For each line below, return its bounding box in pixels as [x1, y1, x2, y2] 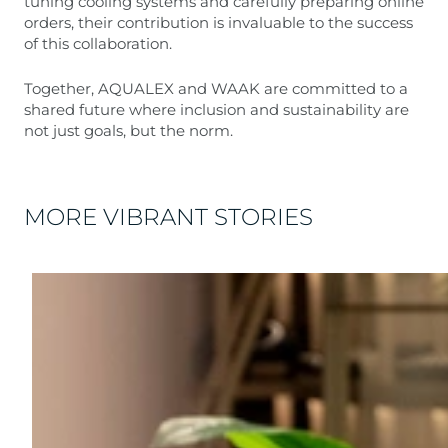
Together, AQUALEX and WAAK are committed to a [24, 79, 408, 98]
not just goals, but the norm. [24, 121, 233, 140]
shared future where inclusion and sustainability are [24, 100, 409, 119]
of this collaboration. [24, 34, 172, 53]
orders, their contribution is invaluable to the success [24, 13, 413, 32]
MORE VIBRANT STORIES [24, 203, 313, 231]
